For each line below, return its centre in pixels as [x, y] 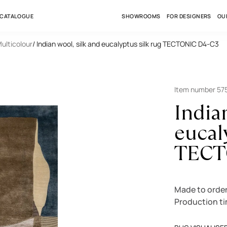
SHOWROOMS [141, 16]
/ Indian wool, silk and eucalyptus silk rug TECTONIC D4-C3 [126, 44]
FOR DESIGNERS [189, 16]
